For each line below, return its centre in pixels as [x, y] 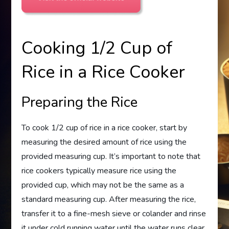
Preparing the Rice [80, 102]
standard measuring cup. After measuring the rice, [109, 199]
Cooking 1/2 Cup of [97, 48]
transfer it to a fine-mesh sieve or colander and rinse [114, 214]
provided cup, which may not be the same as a [103, 185]
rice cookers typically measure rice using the [99, 171]
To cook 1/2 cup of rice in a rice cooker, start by [105, 128]
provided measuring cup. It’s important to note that [111, 156]
